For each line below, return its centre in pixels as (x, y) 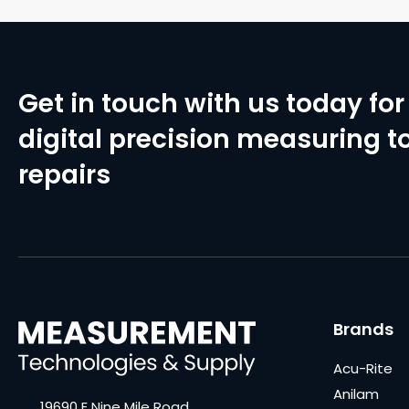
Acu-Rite (363, 369)
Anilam (356, 394)
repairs (64, 175)
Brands (363, 330)
